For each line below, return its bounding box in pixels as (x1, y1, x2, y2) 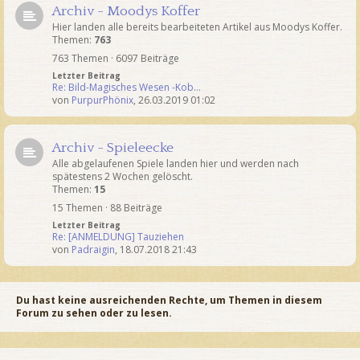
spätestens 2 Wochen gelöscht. (52, 169, 193, 183)
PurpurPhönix (72, 92, 133, 107)
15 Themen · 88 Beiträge (52, 200, 162, 215)
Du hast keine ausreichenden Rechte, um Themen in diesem (16, 292, 322, 307)
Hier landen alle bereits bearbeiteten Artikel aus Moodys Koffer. (52, 19, 342, 34)
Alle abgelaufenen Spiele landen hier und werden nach (52, 156, 299, 170)
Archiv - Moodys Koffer (52, 2, 200, 19)
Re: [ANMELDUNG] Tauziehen (52, 229, 184, 243)
